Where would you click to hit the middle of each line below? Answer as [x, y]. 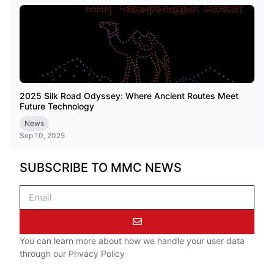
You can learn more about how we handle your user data [132, 240]
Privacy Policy [97, 253]
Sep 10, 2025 [42, 135]
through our [44, 253]
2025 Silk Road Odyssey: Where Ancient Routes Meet [129, 95]
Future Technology [57, 106]
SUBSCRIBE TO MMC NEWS [101, 167]
